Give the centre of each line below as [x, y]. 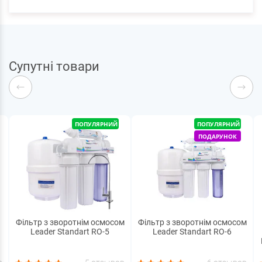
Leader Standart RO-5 [70, 232]
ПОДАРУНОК [218, 137]
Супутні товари [54, 67]
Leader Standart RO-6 [192, 232]
